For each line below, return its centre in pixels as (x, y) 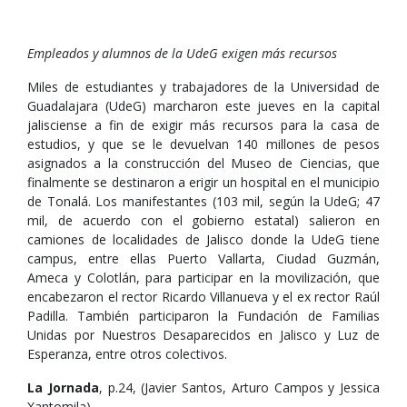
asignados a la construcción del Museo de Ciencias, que (203, 163)
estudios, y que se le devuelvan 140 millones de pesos (203, 144)
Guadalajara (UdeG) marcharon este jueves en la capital (203, 106)
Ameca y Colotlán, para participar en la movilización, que (203, 278)
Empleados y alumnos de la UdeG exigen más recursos (182, 53)
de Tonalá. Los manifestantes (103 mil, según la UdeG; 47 (203, 201)
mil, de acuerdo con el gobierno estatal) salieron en (203, 220)
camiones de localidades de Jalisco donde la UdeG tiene (203, 239)
